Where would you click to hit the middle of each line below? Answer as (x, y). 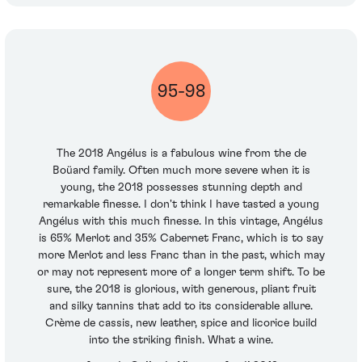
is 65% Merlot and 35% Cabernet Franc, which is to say (181, 239)
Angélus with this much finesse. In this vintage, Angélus (181, 222)
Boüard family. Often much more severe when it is (181, 171)
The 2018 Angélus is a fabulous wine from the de (181, 154)
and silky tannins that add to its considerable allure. (181, 307)
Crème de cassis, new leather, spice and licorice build (181, 324)
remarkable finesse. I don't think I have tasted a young (181, 205)
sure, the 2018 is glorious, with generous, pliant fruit (181, 290)
